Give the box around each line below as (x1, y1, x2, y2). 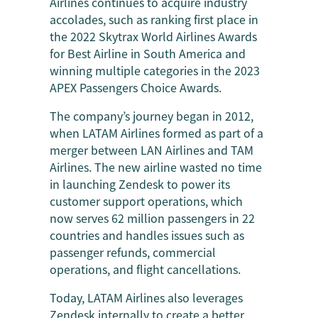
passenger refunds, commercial (50, 243, 216, 261)
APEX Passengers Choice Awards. (50, 79, 221, 96)
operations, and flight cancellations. (50, 261, 241, 278)
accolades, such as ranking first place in (50, 11, 258, 28)
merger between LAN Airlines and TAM (50, 141, 253, 158)
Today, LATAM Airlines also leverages (50, 289, 243, 306)
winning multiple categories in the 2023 (50, 62, 260, 79)
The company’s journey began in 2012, (50, 107, 253, 124)
